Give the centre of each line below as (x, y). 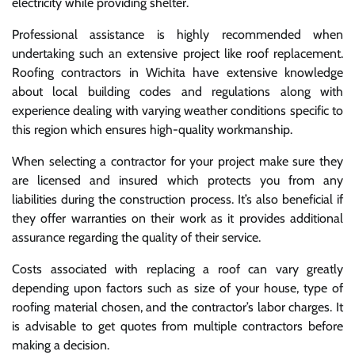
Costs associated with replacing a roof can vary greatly (177, 269)
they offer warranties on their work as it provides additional (177, 219)
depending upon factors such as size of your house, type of (177, 288)
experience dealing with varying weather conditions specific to (177, 111)
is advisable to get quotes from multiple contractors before (177, 326)
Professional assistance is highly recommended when (177, 35)
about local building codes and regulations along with (177, 92)
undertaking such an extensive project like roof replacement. (177, 54)
